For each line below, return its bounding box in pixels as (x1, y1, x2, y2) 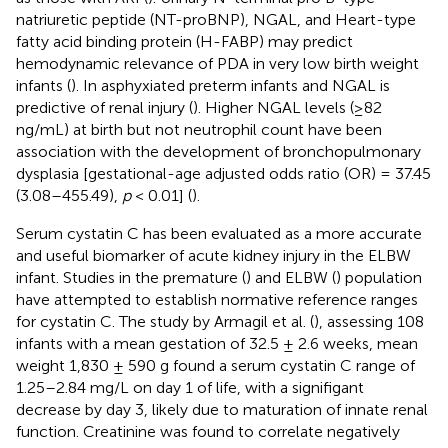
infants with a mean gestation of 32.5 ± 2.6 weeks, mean (16, 333, 418, 353)
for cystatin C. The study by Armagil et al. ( (16, 311, 314, 331)
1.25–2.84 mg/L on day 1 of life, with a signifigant (16, 377, 364, 397)
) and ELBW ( (246, 267, 336, 287)
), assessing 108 (314, 311, 424, 331)
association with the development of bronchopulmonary (16, 141, 421, 161)
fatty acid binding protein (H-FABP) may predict (16, 31, 353, 51)
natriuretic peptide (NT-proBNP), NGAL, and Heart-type (16, 9, 416, 29)
